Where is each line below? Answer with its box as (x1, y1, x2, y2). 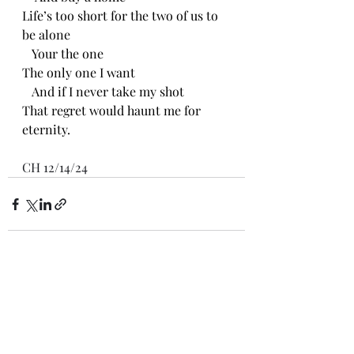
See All (212, 286, 245, 301)
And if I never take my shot (22, 83, 184, 100)
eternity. (22, 121, 70, 137)
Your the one (22, 45, 104, 62)
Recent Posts (8, 286, 89, 305)
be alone (22, 26, 70, 43)
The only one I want (22, 64, 135, 81)
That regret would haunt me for (22, 102, 204, 119)
